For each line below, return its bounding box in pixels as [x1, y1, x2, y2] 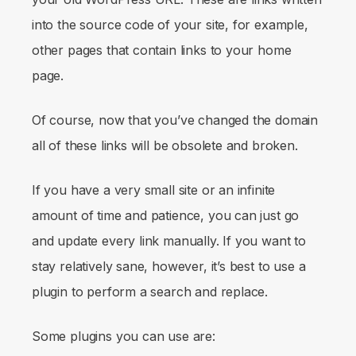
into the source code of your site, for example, [32, 16, 308, 33]
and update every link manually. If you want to [32, 232, 306, 249]
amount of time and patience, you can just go [32, 207, 300, 223]
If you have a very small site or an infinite [32, 181, 276, 198]
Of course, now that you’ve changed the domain [32, 111, 319, 128]
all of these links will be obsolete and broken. [32, 137, 298, 153]
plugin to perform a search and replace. [32, 283, 272, 300]
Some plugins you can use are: [32, 327, 215, 344]
